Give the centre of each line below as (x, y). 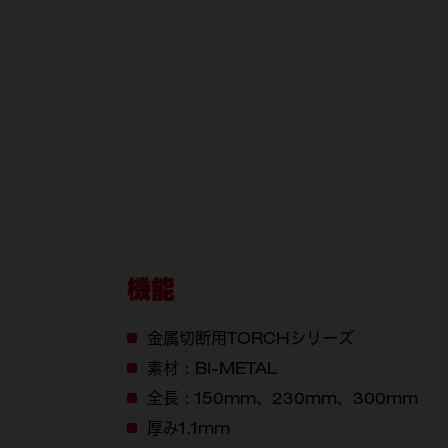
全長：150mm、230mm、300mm (282, 398)
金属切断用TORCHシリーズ (250, 338)
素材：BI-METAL (212, 368)
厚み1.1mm (188, 428)
